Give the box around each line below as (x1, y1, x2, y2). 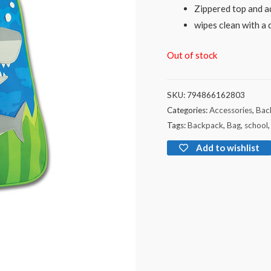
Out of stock (167, 49, 218, 60)
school (244, 120, 269, 131)
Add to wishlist (196, 142, 260, 154)
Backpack (188, 120, 224, 131)
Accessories (209, 105, 253, 116)
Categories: (167, 105, 210, 116)
